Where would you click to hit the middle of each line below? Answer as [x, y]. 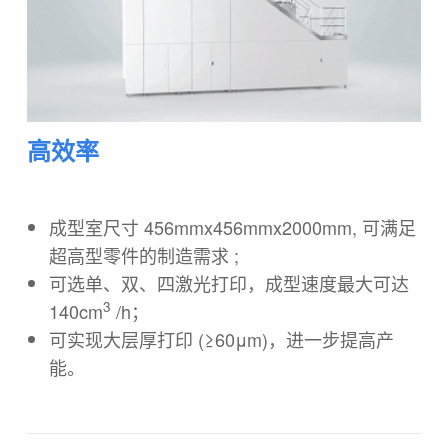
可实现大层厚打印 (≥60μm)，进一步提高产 [221, 338]
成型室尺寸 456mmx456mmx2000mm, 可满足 [232, 226]
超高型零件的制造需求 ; [143, 254]
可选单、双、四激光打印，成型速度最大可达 [228, 282]
